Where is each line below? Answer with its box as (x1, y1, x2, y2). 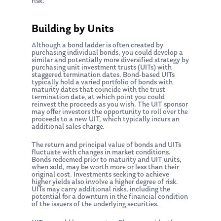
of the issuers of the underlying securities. (32, 201, 159, 208)
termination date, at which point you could (32, 93, 165, 101)
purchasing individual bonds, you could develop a (32, 49, 183, 57)
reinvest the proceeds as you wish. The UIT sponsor (32, 101, 188, 109)
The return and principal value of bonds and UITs (32, 142, 181, 149)
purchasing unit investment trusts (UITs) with (32, 64, 172, 72)
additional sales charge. (32, 123, 105, 131)
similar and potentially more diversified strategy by (32, 56, 189, 64)
